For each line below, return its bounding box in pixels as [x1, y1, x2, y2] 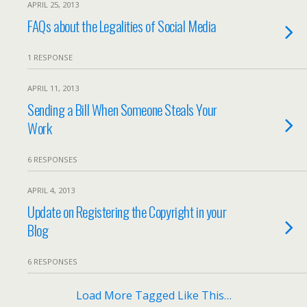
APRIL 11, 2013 [27, 83, 79, 93]
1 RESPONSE [27, 52, 73, 62]
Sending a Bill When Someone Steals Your [27, 99, 217, 120]
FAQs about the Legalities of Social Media [27, 15, 217, 36]
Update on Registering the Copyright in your [27, 201, 227, 222]
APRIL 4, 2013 [27, 185, 75, 195]
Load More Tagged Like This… [75, 288, 232, 303]
